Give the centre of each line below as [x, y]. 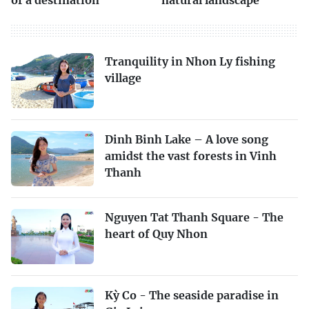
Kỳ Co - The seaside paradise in [192, 295]
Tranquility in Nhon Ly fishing [190, 61]
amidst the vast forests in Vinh [191, 156]
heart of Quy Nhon [156, 233]
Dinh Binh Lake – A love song [187, 139]
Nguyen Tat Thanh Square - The [194, 217]
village [123, 78]
